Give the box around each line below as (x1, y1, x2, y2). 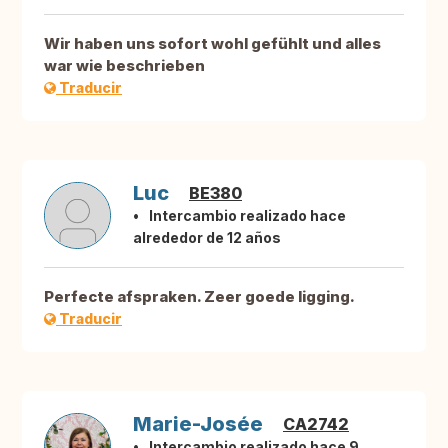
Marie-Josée (133, 412, 263, 437)
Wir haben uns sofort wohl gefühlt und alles (44, 34, 381, 54)
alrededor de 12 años (133, 229, 281, 247)
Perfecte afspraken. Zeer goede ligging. (44, 287, 355, 307)
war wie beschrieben (44, 56, 205, 76)
